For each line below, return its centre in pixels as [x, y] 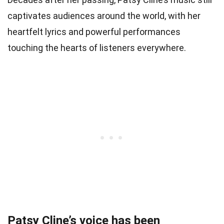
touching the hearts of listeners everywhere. [97, 48]
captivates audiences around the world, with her [104, 16]
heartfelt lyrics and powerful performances [94, 32]
